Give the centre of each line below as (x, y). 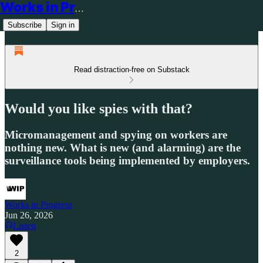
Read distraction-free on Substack (131, 70)
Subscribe (25, 25)
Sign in (63, 25)
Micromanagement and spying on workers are (116, 134)
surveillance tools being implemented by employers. (127, 160)
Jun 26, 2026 (29, 215)
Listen (24, 225)
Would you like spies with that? (99, 108)
